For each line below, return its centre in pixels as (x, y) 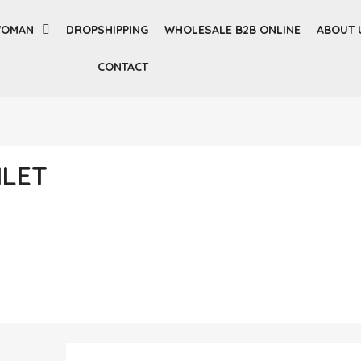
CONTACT (122, 67)
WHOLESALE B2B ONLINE (233, 30)
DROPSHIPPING (108, 30)
